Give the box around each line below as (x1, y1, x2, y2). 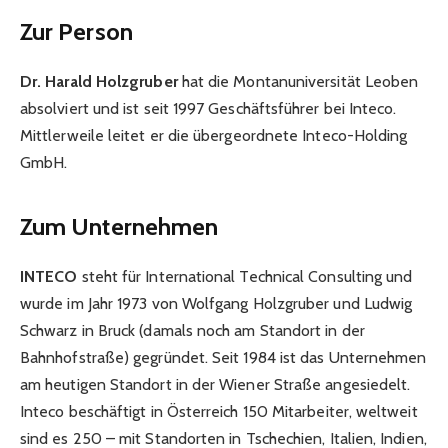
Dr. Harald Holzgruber (20, 72, 178, 92)
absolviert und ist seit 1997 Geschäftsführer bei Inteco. (20, 99, 397, 119)
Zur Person (20, 17, 133, 47)
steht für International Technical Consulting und (77, 266, 413, 286)
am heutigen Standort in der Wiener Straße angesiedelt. (20, 374, 411, 394)
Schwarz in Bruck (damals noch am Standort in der (20, 320, 365, 340)
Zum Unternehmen (20, 211, 219, 241)
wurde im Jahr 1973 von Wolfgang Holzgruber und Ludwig (20, 293, 413, 313)
